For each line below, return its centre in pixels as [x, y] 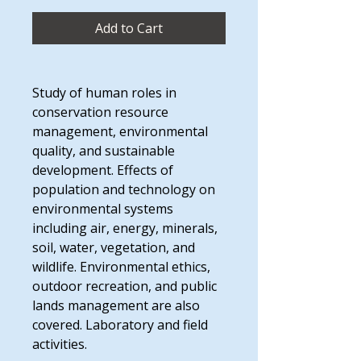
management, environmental [120, 131]
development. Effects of [103, 170]
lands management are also [116, 305]
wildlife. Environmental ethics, [121, 267]
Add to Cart [129, 28]
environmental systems [103, 209]
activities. [60, 344]
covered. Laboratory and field [120, 325]
